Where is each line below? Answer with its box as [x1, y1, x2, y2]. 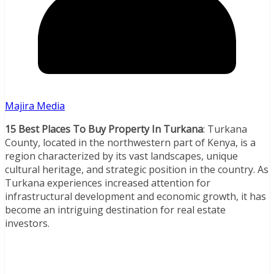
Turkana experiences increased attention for [5, 176, 210, 190]
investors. [5, 217, 50, 231]
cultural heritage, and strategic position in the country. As [5, 163, 268, 177]
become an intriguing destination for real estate [5, 203, 226, 217]
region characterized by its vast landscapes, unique [5, 149, 238, 163]
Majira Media [5, 99, 65, 113]
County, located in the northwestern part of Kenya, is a [5, 136, 256, 150]
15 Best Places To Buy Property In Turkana [5, 122, 203, 136]
